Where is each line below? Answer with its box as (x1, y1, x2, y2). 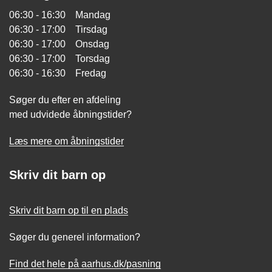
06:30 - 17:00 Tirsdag (9, 24, 107, 35)
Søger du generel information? (9, 232, 140, 242)
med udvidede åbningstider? (9, 109, 132, 120)
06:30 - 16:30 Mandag (9, 10, 110, 20)
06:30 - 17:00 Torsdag (9, 53, 110, 64)
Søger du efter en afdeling (9, 95, 121, 105)
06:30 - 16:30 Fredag (9, 68, 106, 78)
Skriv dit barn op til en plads (9, 205, 128, 216)
